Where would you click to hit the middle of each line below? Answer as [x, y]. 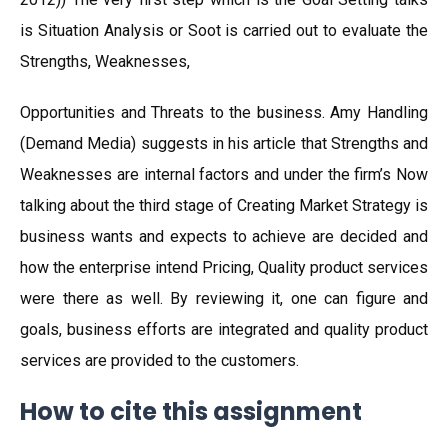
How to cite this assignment [191, 411]
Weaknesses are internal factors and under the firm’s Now [224, 174]
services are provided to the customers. [159, 360]
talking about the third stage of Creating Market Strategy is [224, 205]
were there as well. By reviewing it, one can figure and [224, 298]
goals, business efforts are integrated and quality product [224, 329]
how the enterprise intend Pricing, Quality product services [224, 267]
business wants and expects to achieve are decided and [224, 236]
